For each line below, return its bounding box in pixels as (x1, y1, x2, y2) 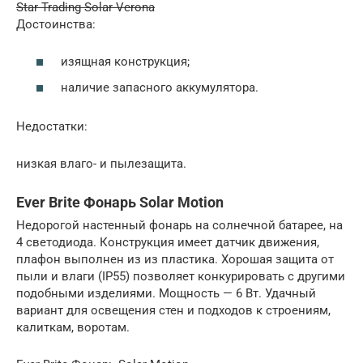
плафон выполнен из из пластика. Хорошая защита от (16, 251, 334, 267)
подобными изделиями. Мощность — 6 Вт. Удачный (16, 285, 316, 301)
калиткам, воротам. (16, 319, 130, 335)
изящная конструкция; (61, 54, 190, 69)
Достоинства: (16, 16, 96, 32)
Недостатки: (16, 118, 88, 134)
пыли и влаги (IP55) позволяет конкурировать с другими (16, 268, 345, 284)
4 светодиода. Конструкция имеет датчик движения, (16, 234, 319, 250)
